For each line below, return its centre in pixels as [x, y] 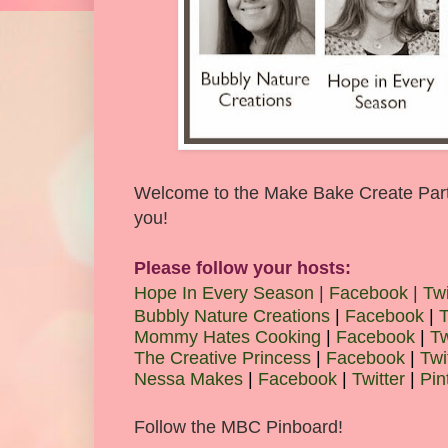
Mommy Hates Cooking [227, 337]
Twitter [378, 379]
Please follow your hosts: [242, 268]
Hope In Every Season [224, 293]
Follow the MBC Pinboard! [238, 427]
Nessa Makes [188, 379]
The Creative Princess [225, 358]
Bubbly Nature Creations [232, 316]
